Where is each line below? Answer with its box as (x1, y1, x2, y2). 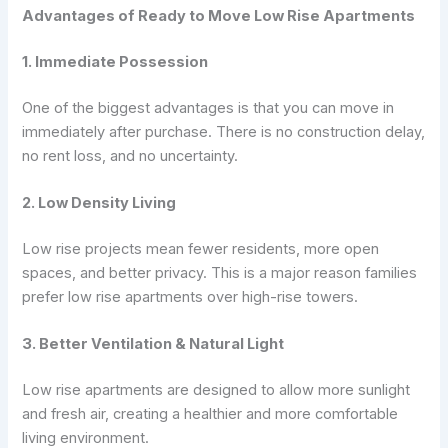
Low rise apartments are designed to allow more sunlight (22, 381, 411, 399)
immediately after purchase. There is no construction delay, (22, 122, 426, 141)
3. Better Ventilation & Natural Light (22, 335, 285, 354)
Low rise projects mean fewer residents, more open (22, 239, 380, 258)
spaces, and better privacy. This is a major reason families (22, 263, 418, 282)
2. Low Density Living (22, 193, 177, 212)
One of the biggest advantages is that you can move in (22, 98, 395, 117)
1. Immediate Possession (22, 52, 209, 71)
